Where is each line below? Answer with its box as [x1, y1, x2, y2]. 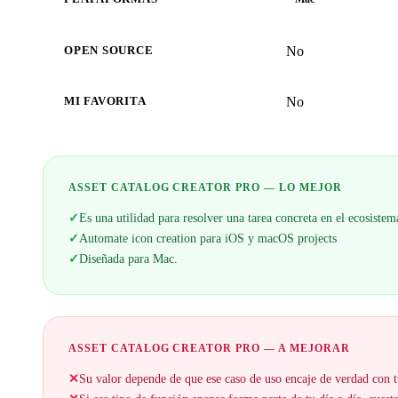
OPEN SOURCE [64, 44, 154, 58]
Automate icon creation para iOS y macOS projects [79, 231, 337, 246]
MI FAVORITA [64, 95, 147, 108]
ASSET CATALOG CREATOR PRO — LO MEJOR [68, 181, 342, 195]
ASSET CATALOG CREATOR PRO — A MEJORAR [68, 342, 350, 355]
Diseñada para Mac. [79, 251, 178, 267]
